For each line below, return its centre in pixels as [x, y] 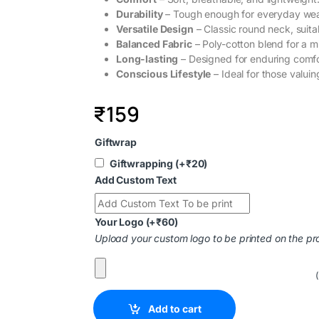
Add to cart [174, 308]
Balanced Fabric [154, 43]
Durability [140, 14]
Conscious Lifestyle [164, 73]
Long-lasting [147, 58]
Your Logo [120, 222]
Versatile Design [155, 28]
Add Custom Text [136, 180]
